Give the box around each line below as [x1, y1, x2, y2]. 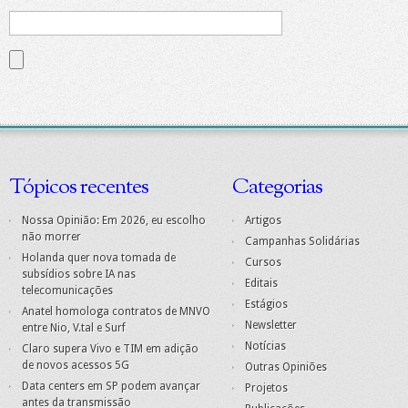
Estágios [245, 298, 288, 311]
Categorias [232, 172, 322, 204]
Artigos [245, 214, 281, 228]
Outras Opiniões [245, 361, 327, 374]
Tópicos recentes [9, 172, 148, 204]
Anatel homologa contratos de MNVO [22, 305, 210, 319]
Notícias [245, 340, 286, 353]
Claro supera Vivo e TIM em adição [22, 342, 199, 356]
